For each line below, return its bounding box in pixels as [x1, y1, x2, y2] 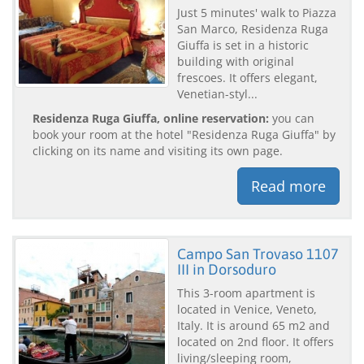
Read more [251, 175, 326, 196]
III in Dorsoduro [177, 260, 276, 278]
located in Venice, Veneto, [177, 301, 317, 317]
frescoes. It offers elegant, [177, 69, 318, 85]
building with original [177, 53, 294, 69]
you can [269, 110, 314, 126]
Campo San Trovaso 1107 [177, 245, 339, 262]
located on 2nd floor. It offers [177, 333, 334, 349]
